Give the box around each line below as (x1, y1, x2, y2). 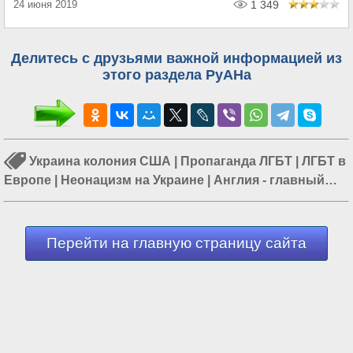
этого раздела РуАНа (102, 67, 251, 83)
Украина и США (64, 192, 161, 206)
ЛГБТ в (302, 154, 346, 169)
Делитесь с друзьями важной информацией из (11, 50, 342, 66)
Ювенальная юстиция (170, 192, 310, 206)
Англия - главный (214, 173, 325, 188)
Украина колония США (29, 154, 171, 169)
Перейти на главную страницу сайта (46, 235, 307, 251)
